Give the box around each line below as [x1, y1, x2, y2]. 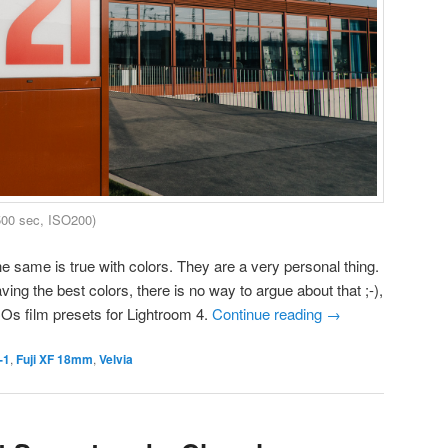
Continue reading [212, 302, 326, 324]
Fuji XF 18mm [16, 350, 93, 369]
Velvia [99, 350, 133, 369]
